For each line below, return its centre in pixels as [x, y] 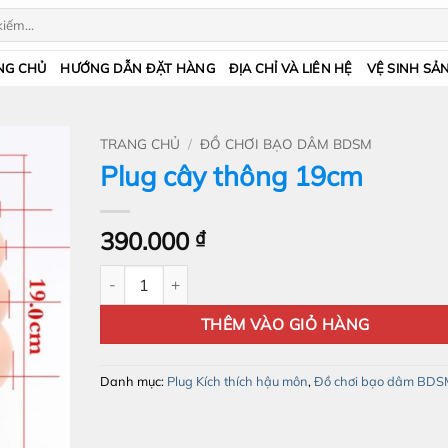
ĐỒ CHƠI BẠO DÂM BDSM [285, 143]
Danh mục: [133, 380]
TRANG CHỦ [139, 143]
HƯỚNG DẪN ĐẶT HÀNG [137, 68]
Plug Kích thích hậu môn [237, 380]
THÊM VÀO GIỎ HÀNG [285, 323]
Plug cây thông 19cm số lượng [198, 274]
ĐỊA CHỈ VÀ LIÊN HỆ [290, 68]
